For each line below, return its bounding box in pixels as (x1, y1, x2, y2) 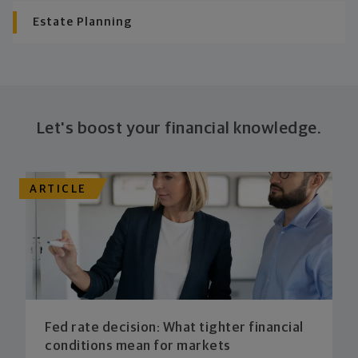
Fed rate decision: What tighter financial (45, 321, 304, 336)
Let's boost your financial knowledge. (36, 120, 322, 137)
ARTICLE (30, 183, 87, 195)
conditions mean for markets (45, 340, 231, 354)
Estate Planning (33, 16, 132, 29)
